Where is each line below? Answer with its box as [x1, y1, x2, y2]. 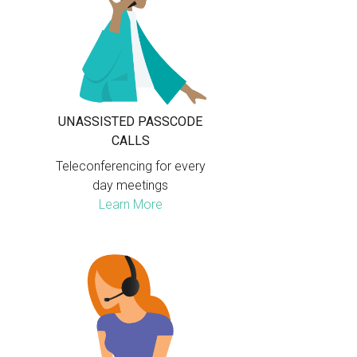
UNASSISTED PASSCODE [58, 113, 203, 129]
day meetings [92, 177, 169, 193]
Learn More [98, 196, 163, 212]
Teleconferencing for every [55, 158, 206, 174]
